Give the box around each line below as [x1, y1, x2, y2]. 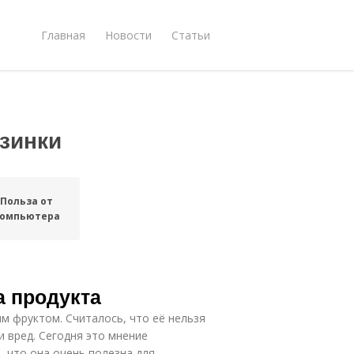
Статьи [171, 27, 210, 43]
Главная [41, 27, 85, 43]
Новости [105, 27, 152, 43]
